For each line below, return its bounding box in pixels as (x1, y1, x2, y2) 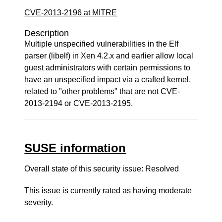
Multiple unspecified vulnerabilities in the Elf (24, 40, 179, 48)
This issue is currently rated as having (24, 186, 159, 195)
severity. (24, 198, 54, 207)
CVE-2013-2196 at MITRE (24, 8, 117, 17)
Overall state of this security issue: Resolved (24, 165, 179, 173)
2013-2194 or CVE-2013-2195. (24, 99, 133, 108)
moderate (159, 186, 192, 195)
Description (24, 28, 69, 38)
